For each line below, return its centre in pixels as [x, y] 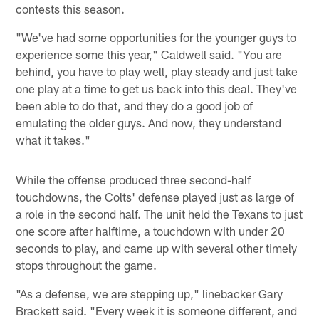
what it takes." [53, 139]
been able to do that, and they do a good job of [135, 105]
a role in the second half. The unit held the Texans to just [159, 213]
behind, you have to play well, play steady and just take [157, 71]
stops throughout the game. [87, 265]
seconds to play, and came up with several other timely [157, 247]
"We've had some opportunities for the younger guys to [156, 37]
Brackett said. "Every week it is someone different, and [157, 310]
